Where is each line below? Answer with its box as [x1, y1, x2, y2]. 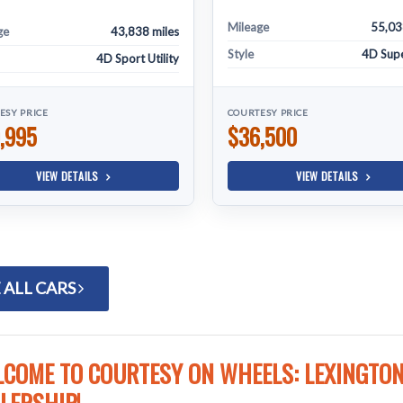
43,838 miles [110, 24, 179, 39]
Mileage [227, 20, 269, 34]
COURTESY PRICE [227, 107, 309, 118]
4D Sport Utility [95, 51, 179, 66]
